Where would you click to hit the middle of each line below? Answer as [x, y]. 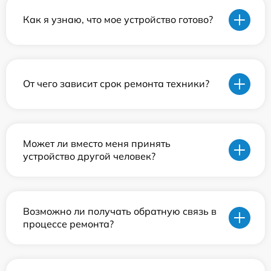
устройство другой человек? [89, 156]
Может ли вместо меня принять [97, 143]
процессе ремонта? [68, 224]
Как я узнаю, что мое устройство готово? [118, 20]
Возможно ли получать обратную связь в [120, 211]
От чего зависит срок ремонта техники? [116, 84]
